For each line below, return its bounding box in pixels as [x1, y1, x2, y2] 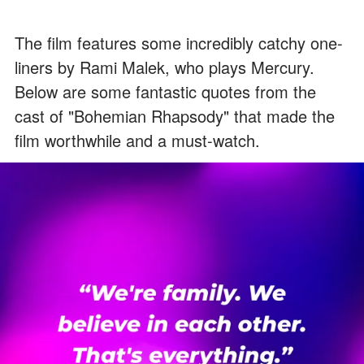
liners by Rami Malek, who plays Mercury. [15, 54, 314, 79]
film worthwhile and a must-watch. [15, 128, 260, 152]
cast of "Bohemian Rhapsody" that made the [15, 103, 335, 128]
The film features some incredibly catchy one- [15, 30, 343, 54]
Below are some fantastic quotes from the [15, 79, 316, 103]
